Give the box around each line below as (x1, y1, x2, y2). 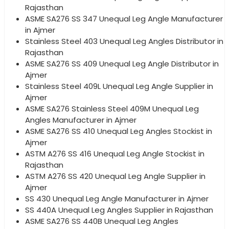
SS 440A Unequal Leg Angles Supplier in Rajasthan (25, 204, 213, 216)
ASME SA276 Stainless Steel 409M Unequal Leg (25, 103, 199, 114)
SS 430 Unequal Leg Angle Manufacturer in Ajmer (25, 193, 209, 204)
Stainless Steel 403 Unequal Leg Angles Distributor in (25, 36, 223, 47)
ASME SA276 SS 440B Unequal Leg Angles (25, 216, 178, 227)
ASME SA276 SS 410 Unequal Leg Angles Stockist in (25, 126, 212, 137)
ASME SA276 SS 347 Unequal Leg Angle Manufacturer (25, 13, 223, 25)
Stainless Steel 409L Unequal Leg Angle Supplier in (25, 81, 213, 92)
